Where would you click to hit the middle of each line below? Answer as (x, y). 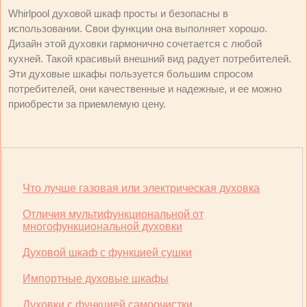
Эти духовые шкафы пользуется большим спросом (131, 74)
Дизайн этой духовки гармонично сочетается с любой (135, 44)
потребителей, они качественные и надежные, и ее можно (145, 89)
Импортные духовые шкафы (96, 279)
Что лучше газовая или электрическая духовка (141, 188)
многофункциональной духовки (102, 226)
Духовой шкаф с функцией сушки (107, 253)
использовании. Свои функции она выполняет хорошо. (138, 28)
